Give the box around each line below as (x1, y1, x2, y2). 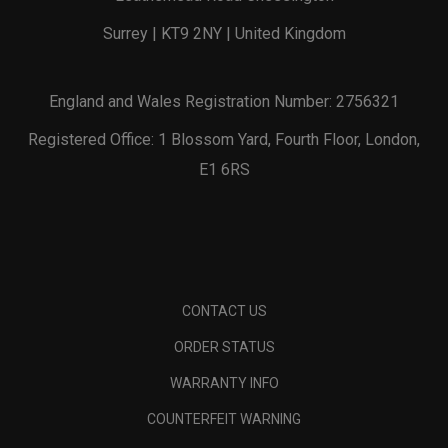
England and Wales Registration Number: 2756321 (49, 91, 399, 111)
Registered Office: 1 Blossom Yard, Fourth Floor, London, (28, 129, 420, 149)
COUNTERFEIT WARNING (147, 410, 301, 427)
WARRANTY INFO (169, 374, 279, 391)
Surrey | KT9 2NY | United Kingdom (102, 23, 346, 43)
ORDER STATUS (173, 338, 275, 355)
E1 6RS (198, 159, 250, 179)
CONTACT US (181, 302, 267, 319)
